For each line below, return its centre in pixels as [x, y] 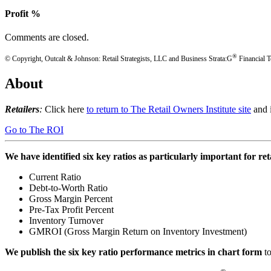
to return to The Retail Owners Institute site [169, 109]
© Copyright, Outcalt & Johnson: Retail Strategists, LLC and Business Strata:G [119, 59]
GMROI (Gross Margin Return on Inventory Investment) [138, 231]
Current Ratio [55, 177]
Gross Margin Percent [71, 198]
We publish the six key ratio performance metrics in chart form [135, 252]
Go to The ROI [34, 129]
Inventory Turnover [66, 220]
